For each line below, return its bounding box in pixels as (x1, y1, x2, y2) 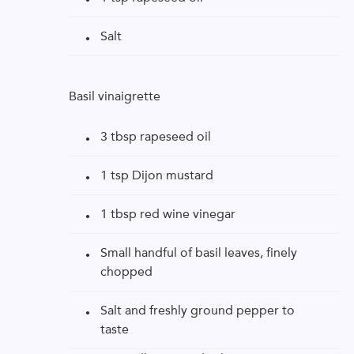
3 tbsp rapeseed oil (100, 129, 211, 144)
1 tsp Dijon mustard (100, 168, 213, 183)
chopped (100, 264, 153, 279)
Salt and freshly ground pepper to (100, 303, 295, 318)
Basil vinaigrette (69, 88, 160, 104)
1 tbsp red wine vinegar (100, 206, 235, 221)
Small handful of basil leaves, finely (100, 245, 297, 260)
